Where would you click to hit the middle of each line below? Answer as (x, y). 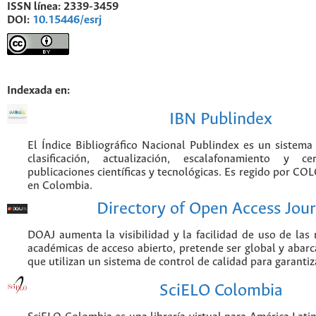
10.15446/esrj (67, 20)
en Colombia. (60, 186)
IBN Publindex (221, 119)
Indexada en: (38, 91)
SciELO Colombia (221, 291)
